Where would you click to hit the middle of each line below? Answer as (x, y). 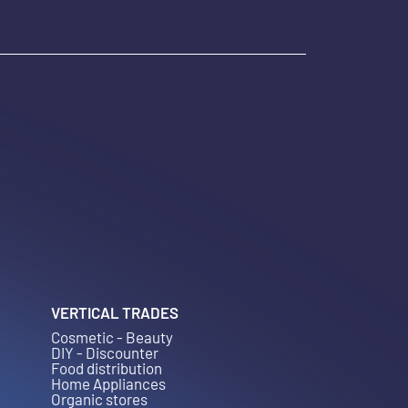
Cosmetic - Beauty (112, 337)
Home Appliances (108, 383)
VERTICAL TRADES (115, 312)
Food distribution (107, 368)
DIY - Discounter (105, 352)
